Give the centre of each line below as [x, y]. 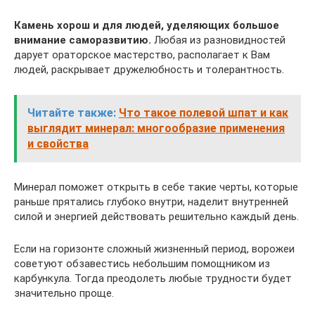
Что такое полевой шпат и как [204, 112]
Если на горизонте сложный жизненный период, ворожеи [154, 249]
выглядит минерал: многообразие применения [156, 128]
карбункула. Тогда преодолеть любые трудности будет [153, 278]
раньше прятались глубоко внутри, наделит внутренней [151, 201]
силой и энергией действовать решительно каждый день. [156, 216]
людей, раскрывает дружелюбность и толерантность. [149, 69]
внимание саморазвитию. [83, 40]
